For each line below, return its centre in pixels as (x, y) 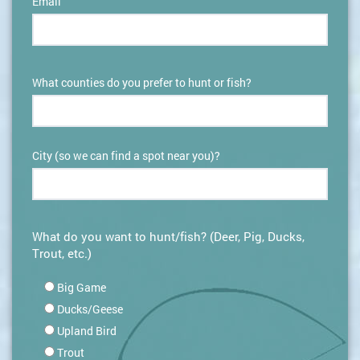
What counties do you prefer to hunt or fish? (142, 83)
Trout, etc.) (62, 254)
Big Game (82, 288)
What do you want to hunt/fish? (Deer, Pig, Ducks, (168, 237)
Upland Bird (87, 331)
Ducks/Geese (90, 309)
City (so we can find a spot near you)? (126, 156)
